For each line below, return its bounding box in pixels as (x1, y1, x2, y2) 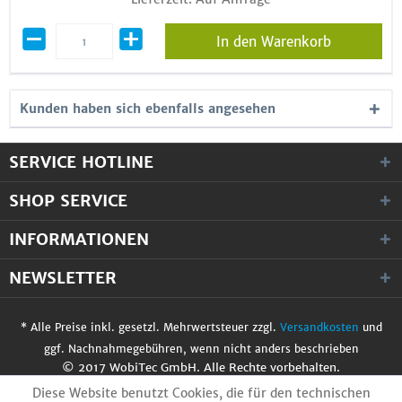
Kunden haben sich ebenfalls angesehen (20, 100, 275, 117)
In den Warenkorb (215, 33, 331, 50)
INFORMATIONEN (9, 229, 149, 249)
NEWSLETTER (9, 267, 117, 288)
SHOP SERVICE (9, 190, 127, 211)
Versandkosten (279, 320, 359, 335)
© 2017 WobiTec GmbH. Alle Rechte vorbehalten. (62, 360, 340, 376)
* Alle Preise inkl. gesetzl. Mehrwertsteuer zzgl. (20, 320, 280, 335)
